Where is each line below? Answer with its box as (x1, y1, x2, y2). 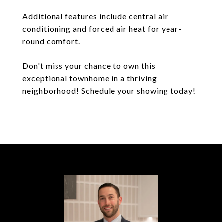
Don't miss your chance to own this (22, 61, 156, 70)
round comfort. (22, 36, 80, 46)
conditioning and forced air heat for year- (22, 24, 182, 33)
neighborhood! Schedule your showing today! (22, 86, 196, 95)
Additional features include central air (22, 11, 168, 21)
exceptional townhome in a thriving (22, 73, 157, 83)
